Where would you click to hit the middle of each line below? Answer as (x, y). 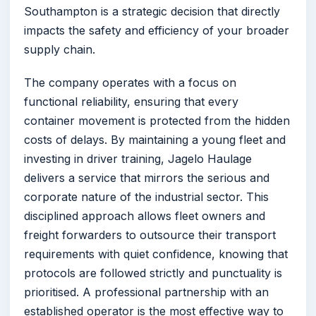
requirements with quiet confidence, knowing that (156, 254)
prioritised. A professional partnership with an (146, 292)
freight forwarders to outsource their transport (150, 235)
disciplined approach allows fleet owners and (145, 216)
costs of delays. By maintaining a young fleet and (155, 140)
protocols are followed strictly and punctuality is (153, 273)
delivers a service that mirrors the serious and (147, 178)
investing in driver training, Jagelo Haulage (138, 159)
